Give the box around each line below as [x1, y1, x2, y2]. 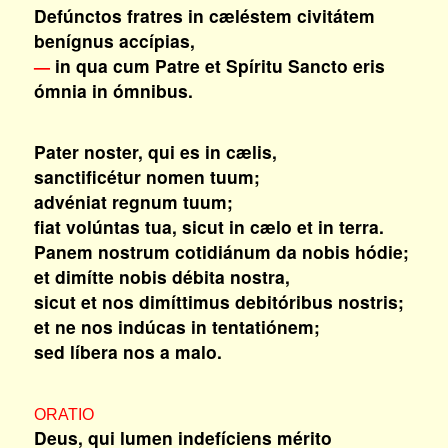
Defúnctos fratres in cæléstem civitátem [33, 3, 375, 28]
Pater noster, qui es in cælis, [33, 139, 277, 164]
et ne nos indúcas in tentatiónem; [33, 314, 320, 339]
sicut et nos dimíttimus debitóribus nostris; [33, 289, 404, 314]
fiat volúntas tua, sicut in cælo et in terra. [33, 214, 384, 239]
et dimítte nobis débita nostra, [33, 264, 290, 289]
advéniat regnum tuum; [33, 189, 233, 214]
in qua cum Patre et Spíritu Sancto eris [49, 53, 385, 78]
